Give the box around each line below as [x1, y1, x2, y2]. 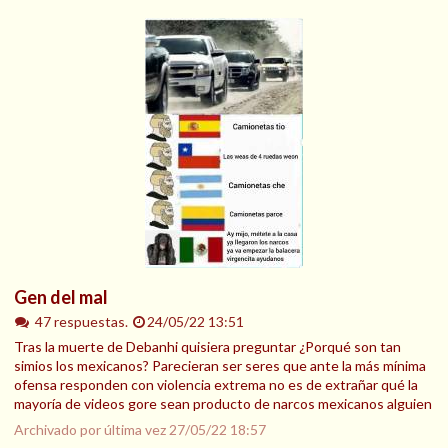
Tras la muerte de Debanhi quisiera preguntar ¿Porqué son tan [14, 338, 401, 356]
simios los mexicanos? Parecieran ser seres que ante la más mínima [14, 357, 426, 375]
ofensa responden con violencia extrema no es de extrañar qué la [14, 376, 418, 394]
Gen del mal [14, 285, 108, 308]
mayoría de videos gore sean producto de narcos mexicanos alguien [14, 395, 432, 413]
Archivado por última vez [14, 421, 169, 439]
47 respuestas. [34, 312, 131, 330]
